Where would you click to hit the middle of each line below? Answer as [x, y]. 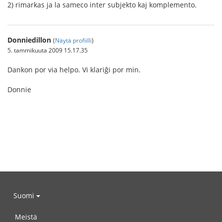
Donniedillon [29, 40]
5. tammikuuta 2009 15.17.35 [48, 50]
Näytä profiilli [73, 40]
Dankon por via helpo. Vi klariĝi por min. [74, 70]
